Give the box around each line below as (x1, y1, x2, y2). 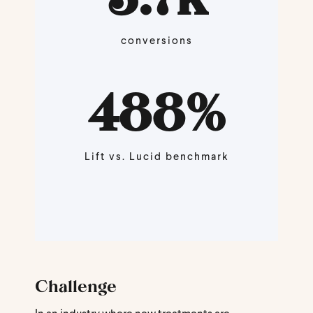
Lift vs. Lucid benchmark (84, 152, 229, 163)
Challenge (35, 275, 117, 296)
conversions (120, 36, 193, 47)
